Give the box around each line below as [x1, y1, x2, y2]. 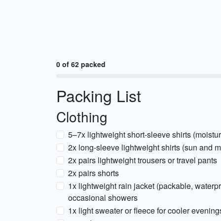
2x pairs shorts [68, 167, 119, 179]
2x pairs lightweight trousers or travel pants [68, 154, 217, 166]
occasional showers [68, 192, 138, 203]
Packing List [56, 84, 141, 107]
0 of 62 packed [56, 59, 106, 69]
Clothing [56, 107, 108, 126]
